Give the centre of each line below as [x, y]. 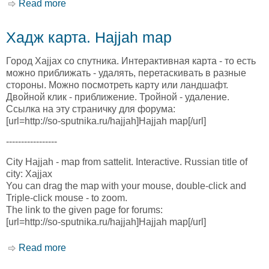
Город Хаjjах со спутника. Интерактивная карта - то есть [131, 61]
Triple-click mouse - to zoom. [67, 198]
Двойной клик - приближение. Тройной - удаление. [118, 97]
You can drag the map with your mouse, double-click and [126, 186]
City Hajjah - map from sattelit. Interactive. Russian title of [127, 162]
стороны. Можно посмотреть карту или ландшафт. [117, 85]
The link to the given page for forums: [84, 210]
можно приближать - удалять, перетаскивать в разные [126, 73]
